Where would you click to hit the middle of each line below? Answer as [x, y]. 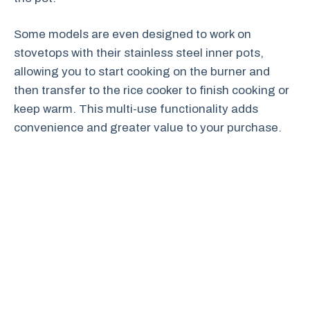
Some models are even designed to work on [133, 34]
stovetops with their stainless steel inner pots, [139, 53]
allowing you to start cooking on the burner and [142, 72]
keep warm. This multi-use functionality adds [136, 109]
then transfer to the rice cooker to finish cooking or [152, 90]
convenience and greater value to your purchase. [148, 128]
